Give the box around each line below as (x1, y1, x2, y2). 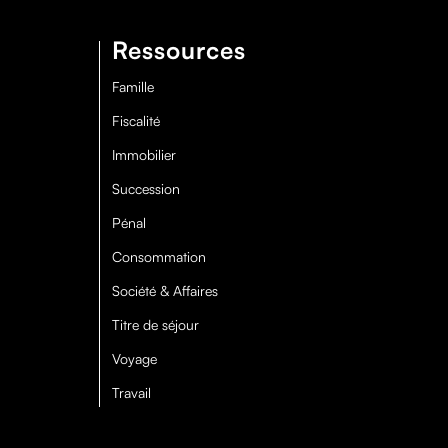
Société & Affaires (111, 281, 218, 299)
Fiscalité (111, 111, 160, 129)
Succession (111, 179, 180, 197)
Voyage (111, 349, 157, 367)
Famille (111, 77, 154, 95)
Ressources (111, 34, 246, 65)
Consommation (111, 247, 206, 265)
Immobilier (111, 145, 176, 163)
